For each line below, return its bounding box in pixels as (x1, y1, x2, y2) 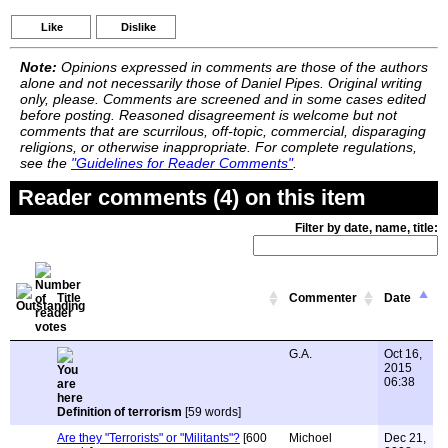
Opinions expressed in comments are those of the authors (57, 59, 428, 75)
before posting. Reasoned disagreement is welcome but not (20, 107, 397, 123)
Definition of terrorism (57, 405, 182, 419)
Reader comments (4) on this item (18, 185, 366, 210)
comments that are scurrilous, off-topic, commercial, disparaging (20, 123, 426, 139)
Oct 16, (384, 347, 422, 361)
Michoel (289, 431, 332, 445)
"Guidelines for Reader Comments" (71, 155, 293, 171)
